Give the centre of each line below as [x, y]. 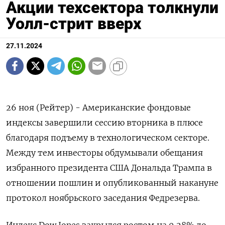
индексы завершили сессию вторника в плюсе [104, 122]
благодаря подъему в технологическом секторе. [108, 137]
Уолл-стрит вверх [74, 23]
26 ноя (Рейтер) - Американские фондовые [98, 107]
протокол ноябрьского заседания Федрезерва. [103, 198]
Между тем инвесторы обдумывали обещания [104, 152]
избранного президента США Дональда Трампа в [109, 167]
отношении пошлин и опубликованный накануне [112, 183]
